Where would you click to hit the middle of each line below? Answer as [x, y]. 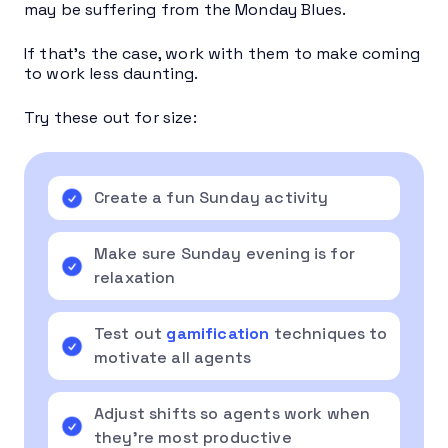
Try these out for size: [110, 117]
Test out [128, 333]
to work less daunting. [113, 73]
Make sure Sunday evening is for [224, 253]
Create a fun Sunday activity [211, 197]
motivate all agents [173, 357]
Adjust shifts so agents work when [232, 413]
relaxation [135, 277]
